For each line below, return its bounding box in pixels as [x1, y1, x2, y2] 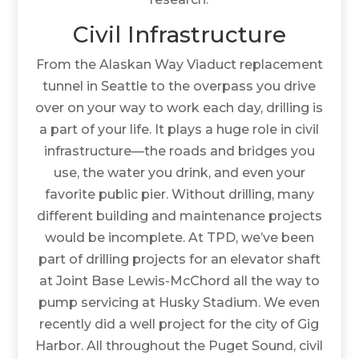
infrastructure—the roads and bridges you [43, 143, 315, 159]
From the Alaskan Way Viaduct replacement [35, 56, 323, 72]
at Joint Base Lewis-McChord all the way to [38, 272, 320, 288]
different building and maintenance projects [36, 208, 322, 224]
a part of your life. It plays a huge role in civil [39, 121, 320, 137]
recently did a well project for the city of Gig [39, 316, 320, 332]
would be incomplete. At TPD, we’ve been [44, 229, 314, 245]
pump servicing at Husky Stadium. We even [38, 294, 321, 310]
